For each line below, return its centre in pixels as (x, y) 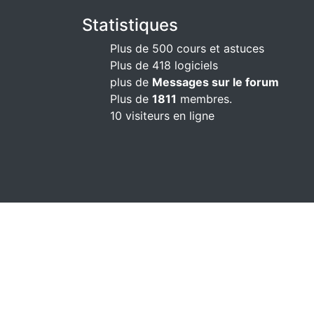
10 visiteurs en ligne (162, 116)
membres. (204, 99)
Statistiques (130, 25)
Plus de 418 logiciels (164, 65)
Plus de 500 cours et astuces (187, 48)
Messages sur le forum (216, 82)
